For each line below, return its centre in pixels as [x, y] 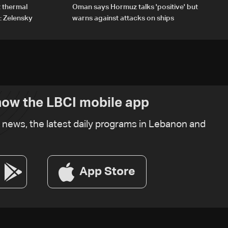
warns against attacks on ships [123, 19]
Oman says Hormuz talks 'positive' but [135, 7]
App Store [107, 172]
